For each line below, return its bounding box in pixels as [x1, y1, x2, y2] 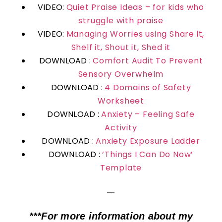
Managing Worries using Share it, [66, 28, 205, 40]
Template [100, 162, 142, 173]
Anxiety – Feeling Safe [101, 108, 195, 120]
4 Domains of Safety [105, 81, 191, 93]
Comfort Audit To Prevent [93, 55, 203, 66]
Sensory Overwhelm [78, 68, 164, 80]
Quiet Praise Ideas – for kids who [66, 1, 205, 13]
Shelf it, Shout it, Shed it [71, 41, 171, 53]
